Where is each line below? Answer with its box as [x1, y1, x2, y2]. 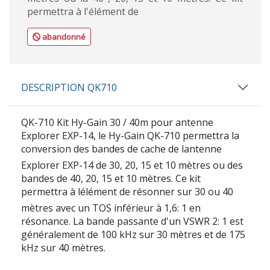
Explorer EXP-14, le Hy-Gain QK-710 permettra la [21, 128, 239, 142]
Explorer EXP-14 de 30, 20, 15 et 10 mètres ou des [21, 158, 243, 172]
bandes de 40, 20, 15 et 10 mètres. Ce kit [21, 171, 201, 185]
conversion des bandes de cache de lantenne [21, 142, 222, 155]
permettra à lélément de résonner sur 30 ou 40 [21, 184, 233, 198]
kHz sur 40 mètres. [21, 240, 105, 254]
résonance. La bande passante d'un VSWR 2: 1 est [21, 214, 243, 228]
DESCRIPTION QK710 [21, 80, 117, 94]
